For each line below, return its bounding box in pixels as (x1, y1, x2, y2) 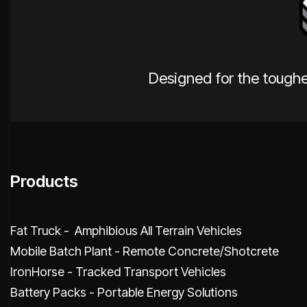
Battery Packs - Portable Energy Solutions (10, 284, 238, 299)
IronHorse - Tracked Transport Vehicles (10, 264, 226, 279)
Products (10, 171, 78, 191)
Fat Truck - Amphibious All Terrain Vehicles (10, 223, 242, 238)
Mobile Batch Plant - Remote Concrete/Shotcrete (10, 243, 279, 258)
